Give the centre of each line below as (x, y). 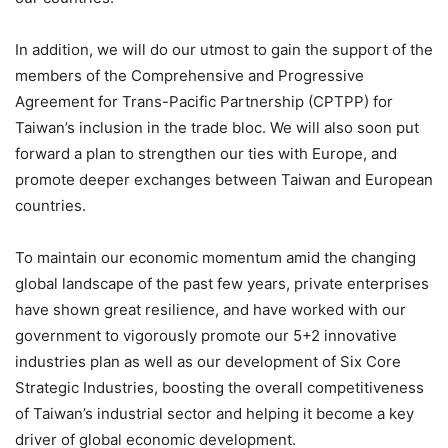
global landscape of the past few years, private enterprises (222, 283)
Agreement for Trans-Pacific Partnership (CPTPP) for (204, 101)
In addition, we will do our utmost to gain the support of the (224, 49)
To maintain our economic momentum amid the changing (215, 257)
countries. (50, 205)
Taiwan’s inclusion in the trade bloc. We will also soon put (217, 127)
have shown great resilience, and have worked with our (210, 309)
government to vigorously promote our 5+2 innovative (206, 335)
